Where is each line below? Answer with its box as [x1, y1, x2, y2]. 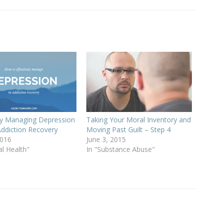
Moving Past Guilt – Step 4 [86, 125, 171, 135]
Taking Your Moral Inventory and [86, 115, 191, 125]
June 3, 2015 [86, 135, 126, 145]
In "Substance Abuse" [86, 145, 155, 154]
